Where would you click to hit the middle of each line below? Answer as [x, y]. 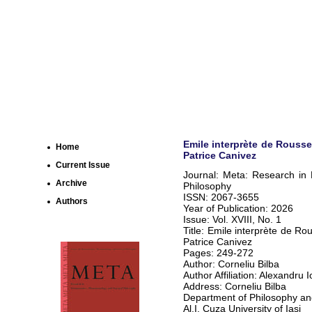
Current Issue [83, 165]
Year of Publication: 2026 [238, 209]
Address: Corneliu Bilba [235, 287]
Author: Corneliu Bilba [231, 264]
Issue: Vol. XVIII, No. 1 [232, 220]
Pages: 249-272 [218, 253]
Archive [71, 183]
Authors [72, 201]
